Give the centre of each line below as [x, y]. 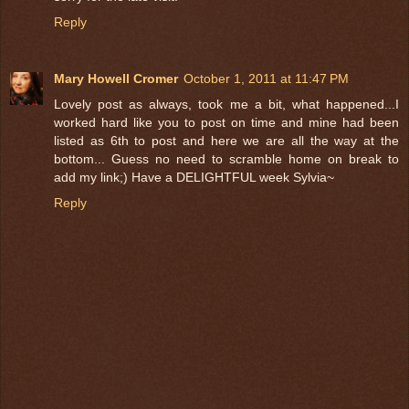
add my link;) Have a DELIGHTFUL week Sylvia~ [194, 178]
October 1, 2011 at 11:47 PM [266, 79]
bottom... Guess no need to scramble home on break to [226, 159]
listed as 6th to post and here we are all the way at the [226, 141]
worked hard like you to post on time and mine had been [226, 123]
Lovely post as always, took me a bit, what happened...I [226, 105]
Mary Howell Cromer [116, 79]
